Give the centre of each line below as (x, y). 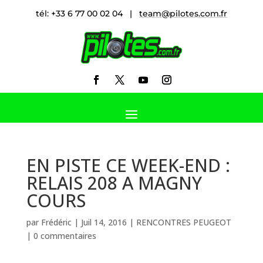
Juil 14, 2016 (104, 222)
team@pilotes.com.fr (183, 14)
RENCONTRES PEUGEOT (183, 222)
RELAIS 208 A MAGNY (114, 183)
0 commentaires (65, 235)
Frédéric (56, 222)
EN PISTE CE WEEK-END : (128, 165)
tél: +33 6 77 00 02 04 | (87, 14)
